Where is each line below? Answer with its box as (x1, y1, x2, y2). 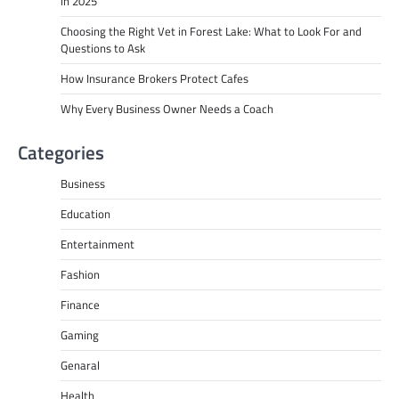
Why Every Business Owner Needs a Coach (61, 100, 273, 118)
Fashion (61, 265, 100, 284)
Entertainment (61, 235, 134, 254)
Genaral (61, 356, 100, 375)
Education (61, 205, 110, 224)
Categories (18, 138, 104, 167)
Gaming (61, 326, 99, 345)
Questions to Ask (61, 39, 145, 58)
